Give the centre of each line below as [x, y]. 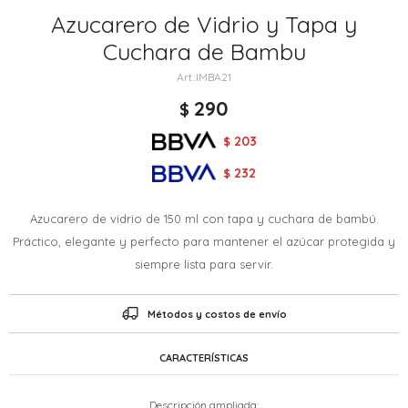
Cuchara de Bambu [204, 51]
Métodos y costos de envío [217, 314]
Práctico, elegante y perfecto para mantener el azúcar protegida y [204, 241]
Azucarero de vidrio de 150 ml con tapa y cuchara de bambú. [204, 219]
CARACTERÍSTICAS [204, 358]
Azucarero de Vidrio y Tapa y [204, 24]
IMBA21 [214, 77]
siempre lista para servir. [204, 264]
